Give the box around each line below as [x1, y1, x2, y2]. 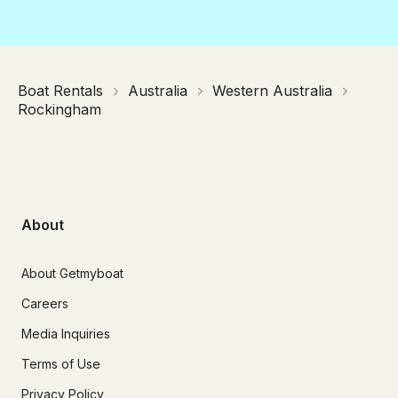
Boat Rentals [18, 82, 103, 100]
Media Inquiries [21, 325, 110, 341]
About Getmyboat [21, 265, 123, 281]
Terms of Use [21, 355, 100, 371]
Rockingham [18, 100, 101, 119]
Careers [21, 295, 68, 311]
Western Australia [212, 82, 332, 100]
